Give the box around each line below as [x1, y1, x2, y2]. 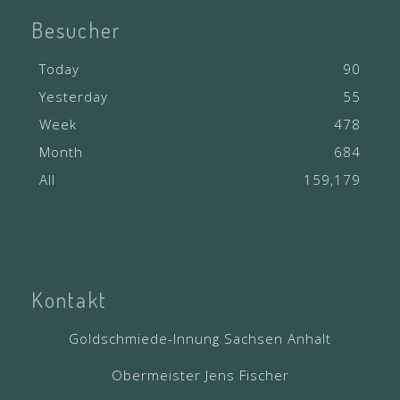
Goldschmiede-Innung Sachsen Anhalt [69, 329, 331, 348]
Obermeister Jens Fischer [111, 366, 289, 385]
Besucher [31, 16, 121, 45]
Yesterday [39, 87, 109, 106]
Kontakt [31, 286, 107, 314]
